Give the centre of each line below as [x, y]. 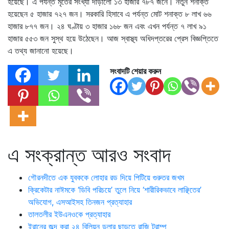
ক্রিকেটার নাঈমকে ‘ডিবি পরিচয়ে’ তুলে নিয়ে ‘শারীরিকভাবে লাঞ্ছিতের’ [115, 189]
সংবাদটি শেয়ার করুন [135, 71]
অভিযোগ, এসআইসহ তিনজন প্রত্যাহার [80, 202]
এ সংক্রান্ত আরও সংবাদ [89, 154]
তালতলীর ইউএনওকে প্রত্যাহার [69, 214]
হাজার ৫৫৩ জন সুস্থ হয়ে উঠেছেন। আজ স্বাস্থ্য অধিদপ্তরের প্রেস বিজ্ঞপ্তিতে [113, 38]
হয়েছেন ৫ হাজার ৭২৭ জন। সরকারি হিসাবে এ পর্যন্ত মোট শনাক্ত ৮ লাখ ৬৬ [110, 14]
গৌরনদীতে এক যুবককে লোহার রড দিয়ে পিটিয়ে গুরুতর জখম [106, 177]
